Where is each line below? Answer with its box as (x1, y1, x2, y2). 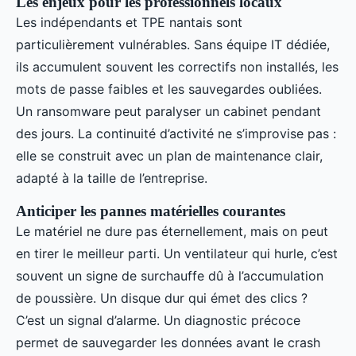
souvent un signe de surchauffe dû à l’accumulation (16, 268, 323, 284)
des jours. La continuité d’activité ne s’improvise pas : (16, 126, 336, 141)
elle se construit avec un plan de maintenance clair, (16, 148, 323, 164)
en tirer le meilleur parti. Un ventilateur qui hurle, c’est (16, 246, 338, 261)
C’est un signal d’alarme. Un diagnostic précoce (16, 312, 300, 328)
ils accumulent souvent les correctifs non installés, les (16, 59, 339, 75)
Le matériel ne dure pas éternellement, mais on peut (16, 223, 328, 239)
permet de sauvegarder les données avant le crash (16, 335, 320, 350)
